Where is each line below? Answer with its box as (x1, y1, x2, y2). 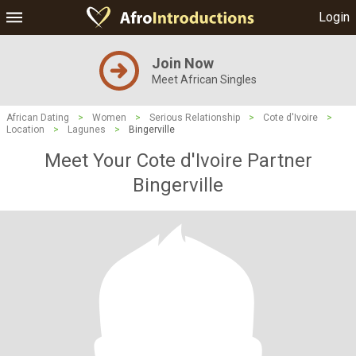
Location (6, 124, 44, 135)
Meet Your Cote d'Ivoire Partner (44, 149, 312, 172)
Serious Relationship (149, 112, 240, 123)
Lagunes (68, 124, 106, 135)
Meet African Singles (152, 73, 257, 86)
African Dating (6, 112, 69, 123)
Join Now (152, 55, 214, 72)
